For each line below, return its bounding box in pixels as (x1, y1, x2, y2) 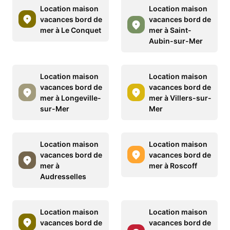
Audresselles (40, 171, 86, 181)
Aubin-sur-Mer (149, 36, 203, 45)
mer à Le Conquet (40, 25, 101, 34)
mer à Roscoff (149, 161, 197, 170)
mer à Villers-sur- (149, 93, 212, 102)
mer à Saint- (149, 25, 191, 34)
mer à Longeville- (40, 93, 101, 102)
